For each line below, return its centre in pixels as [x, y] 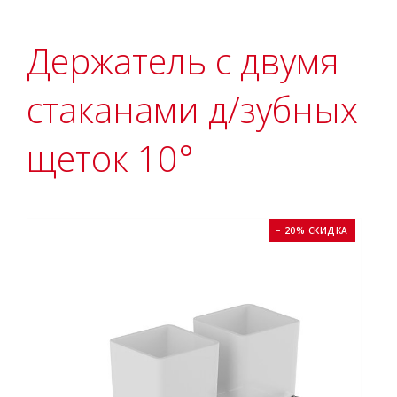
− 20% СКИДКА [311, 230]
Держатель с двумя [183, 61]
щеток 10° [110, 158]
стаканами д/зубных [192, 109]
